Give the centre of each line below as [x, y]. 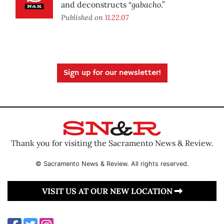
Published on [83, 17]
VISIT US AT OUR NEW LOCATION [108, 191]
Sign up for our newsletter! [112, 73]
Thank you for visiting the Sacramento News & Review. [112, 143]
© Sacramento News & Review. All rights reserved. [112, 163]
